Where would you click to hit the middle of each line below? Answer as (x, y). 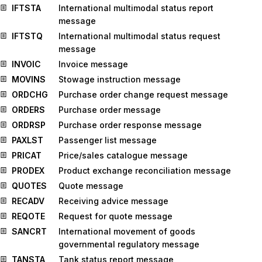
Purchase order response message (130, 125)
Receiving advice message (113, 201)
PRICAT (27, 155)
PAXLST (27, 140)
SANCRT (29, 231)
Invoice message (93, 64)
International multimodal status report (136, 8)
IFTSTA (26, 8)
